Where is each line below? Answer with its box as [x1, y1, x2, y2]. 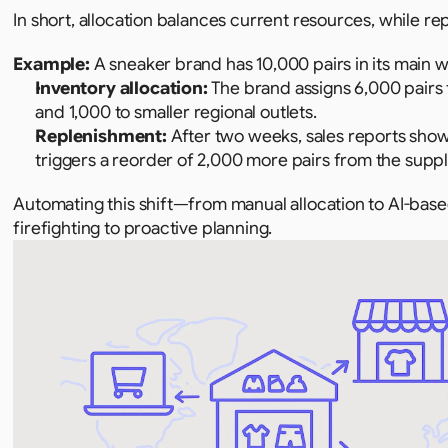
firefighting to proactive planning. [13, 217, 273, 239]
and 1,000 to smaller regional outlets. [35, 101, 317, 123]
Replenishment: [35, 125, 167, 147]
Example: [13, 53, 94, 75]
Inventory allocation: [35, 77, 208, 99]
